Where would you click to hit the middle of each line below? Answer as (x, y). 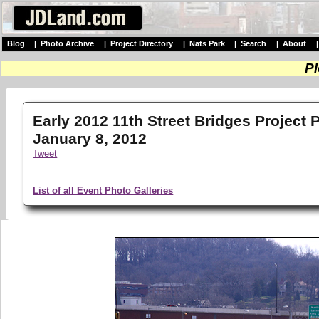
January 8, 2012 (90, 138)
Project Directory (141, 44)
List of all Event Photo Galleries (103, 190)
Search (254, 44)
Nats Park (207, 44)
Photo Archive (68, 44)
